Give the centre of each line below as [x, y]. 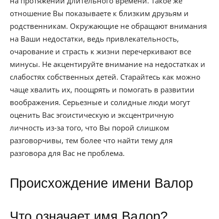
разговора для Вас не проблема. [67, 153]
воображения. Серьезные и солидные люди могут [100, 102]
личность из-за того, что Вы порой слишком [89, 128]
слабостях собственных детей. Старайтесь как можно [105, 77]
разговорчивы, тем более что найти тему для [91, 140]
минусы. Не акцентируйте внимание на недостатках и [108, 64]
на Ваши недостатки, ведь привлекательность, [94, 39]
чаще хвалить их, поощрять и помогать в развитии [102, 89]
